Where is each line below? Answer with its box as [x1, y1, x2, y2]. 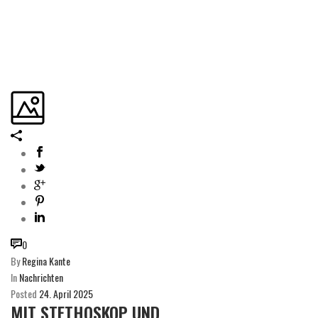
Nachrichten [19, 269, 63, 285]
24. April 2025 [39, 285, 93, 301]
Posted [11, 285, 37, 301]
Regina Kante [22, 253, 70, 268]
